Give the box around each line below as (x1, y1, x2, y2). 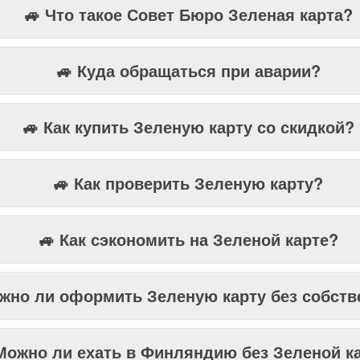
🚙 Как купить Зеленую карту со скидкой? (22, 115, 354, 138)
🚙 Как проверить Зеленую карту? (53, 171, 323, 194)
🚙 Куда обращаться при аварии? (55, 59, 321, 82)
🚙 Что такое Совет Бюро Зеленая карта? (23, 2, 353, 26)
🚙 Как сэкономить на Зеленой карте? (38, 227, 338, 251)
